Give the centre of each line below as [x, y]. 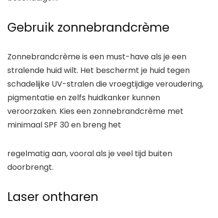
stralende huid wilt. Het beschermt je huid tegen [99, 70]
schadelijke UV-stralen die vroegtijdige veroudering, [105, 84]
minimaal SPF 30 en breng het [65, 125]
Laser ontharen [53, 197]
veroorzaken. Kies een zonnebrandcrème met [95, 111]
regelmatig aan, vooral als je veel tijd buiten [90, 153]
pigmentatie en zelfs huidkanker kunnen [84, 97]
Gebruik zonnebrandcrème [88, 27]
